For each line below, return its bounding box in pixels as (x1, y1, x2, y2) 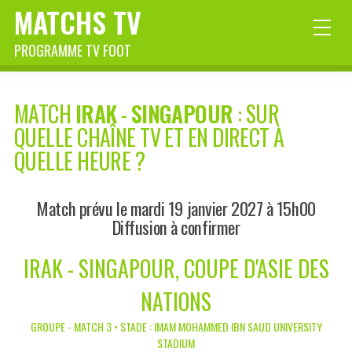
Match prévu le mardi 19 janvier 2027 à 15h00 (36, 195, 316, 222)
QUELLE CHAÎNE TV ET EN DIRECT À (14, 121, 284, 154)
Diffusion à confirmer (112, 214, 240, 240)
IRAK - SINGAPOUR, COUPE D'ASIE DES (23, 252, 329, 285)
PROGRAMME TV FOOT (14, 40, 131, 60)
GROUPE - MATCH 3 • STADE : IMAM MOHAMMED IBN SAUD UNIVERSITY (30, 318, 322, 335)
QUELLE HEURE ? (14, 145, 145, 178)
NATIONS (141, 285, 211, 318)
